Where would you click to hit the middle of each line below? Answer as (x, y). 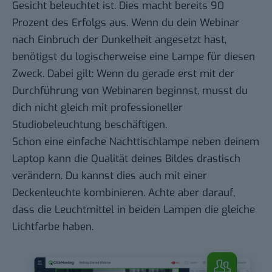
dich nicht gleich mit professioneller (97, 107)
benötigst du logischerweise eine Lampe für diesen (134, 56)
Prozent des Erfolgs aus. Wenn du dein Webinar (126, 22)
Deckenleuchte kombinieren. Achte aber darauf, (124, 192)
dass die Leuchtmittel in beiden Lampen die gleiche (134, 209)
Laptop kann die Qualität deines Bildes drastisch (126, 158)
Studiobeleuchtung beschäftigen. (90, 124)
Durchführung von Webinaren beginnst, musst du (130, 90)
